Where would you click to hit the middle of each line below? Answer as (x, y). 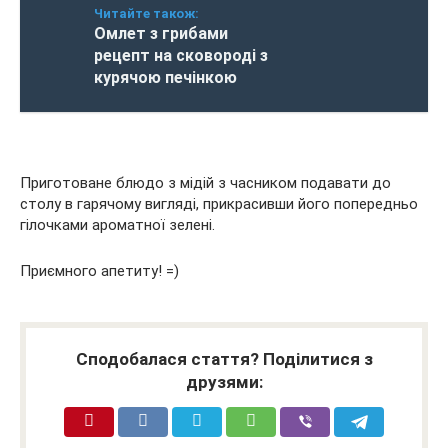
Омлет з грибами (161, 33)
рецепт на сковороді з (181, 55)
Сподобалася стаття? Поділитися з (224, 359)
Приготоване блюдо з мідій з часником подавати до (205, 183)
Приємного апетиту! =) (99, 271)
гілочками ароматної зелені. (117, 225)
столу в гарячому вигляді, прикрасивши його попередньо (219, 204)
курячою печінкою (165, 77)
